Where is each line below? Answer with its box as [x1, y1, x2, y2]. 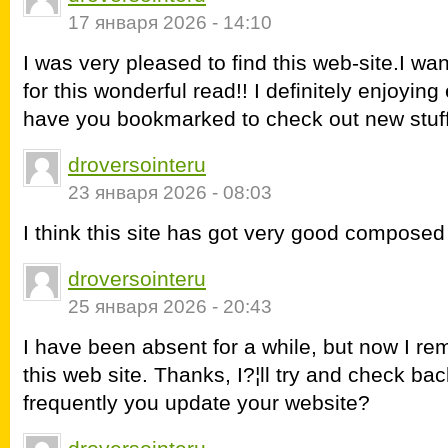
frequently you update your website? [23, 391, 370, 414]
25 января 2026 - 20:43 [68, 296, 272, 317]
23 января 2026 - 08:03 [68, 182, 272, 203]
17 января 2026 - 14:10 [68, 12, 272, 33]
